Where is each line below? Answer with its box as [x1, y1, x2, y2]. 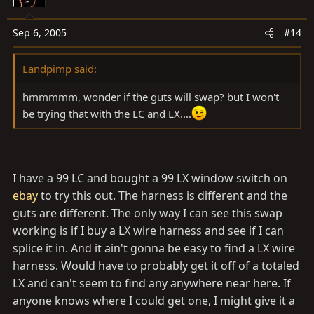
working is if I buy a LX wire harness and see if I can [13, 223, 284, 239]
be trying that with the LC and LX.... [22, 107, 191, 121]
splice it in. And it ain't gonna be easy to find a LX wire [13, 240, 295, 257]
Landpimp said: [22, 62, 97, 76]
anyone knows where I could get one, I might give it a [13, 293, 295, 309]
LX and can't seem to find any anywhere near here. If [13, 275, 291, 292]
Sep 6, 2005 [13, 26, 67, 40]
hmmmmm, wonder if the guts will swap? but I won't [22, 90, 279, 104]
